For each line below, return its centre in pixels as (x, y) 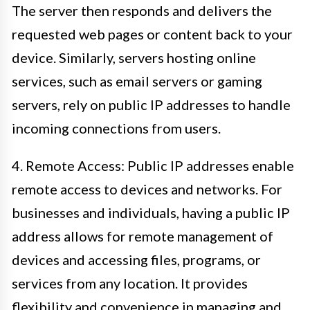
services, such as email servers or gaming (137, 81)
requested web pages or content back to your (152, 34)
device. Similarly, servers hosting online (134, 57)
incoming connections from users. (116, 128)
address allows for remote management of (143, 236)
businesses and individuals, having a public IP (151, 212)
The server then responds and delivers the (142, 10)
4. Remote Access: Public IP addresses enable (153, 165)
